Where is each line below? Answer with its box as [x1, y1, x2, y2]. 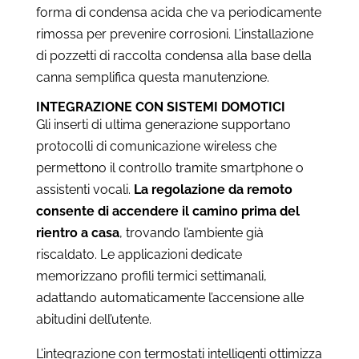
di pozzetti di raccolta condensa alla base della [35, 47, 312, 63]
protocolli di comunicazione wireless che [35, 138, 276, 154]
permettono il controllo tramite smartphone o [35, 159, 304, 175]
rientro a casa [35, 224, 119, 240]
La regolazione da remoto [133, 181, 292, 197]
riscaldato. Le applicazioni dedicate [35, 246, 242, 262]
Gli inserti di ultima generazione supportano [35, 116, 291, 132]
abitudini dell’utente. [35, 311, 151, 327]
